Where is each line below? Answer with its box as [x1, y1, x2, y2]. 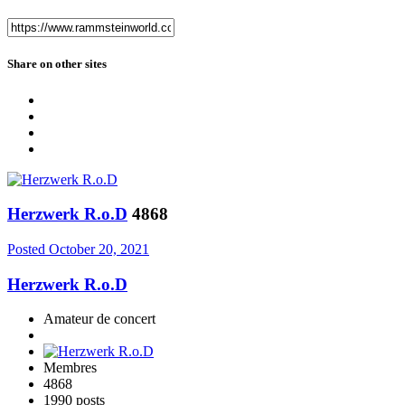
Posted [7, 241, 49, 258]
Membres [43, 360, 97, 376]
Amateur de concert [43, 311, 155, 327]
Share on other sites [7, 57, 107, 71]
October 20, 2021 [49, 241, 149, 258]
